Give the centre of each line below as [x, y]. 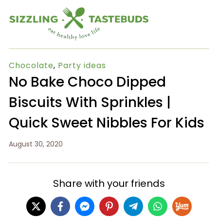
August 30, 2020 [36, 144]
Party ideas [82, 65]
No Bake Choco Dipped [87, 82]
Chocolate [31, 65]
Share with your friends [109, 183]
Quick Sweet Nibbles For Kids [106, 123]
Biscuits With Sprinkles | [90, 102]
